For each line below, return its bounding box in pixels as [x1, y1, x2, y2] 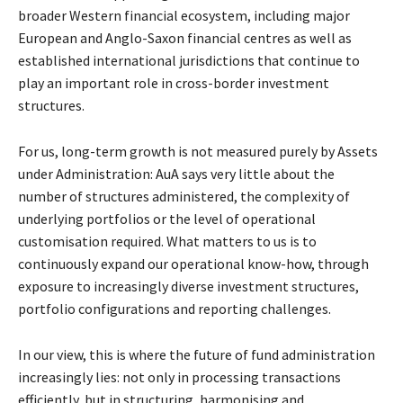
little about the [238, 165, 335, 184]
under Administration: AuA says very [18, 165, 238, 184]
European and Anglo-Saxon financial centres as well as [18, 29, 352, 48]
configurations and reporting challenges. [78, 300, 331, 318]
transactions [262, 368, 341, 387]
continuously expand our [18, 255, 171, 273]
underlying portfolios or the [18, 210, 193, 228]
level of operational [193, 210, 316, 228]
